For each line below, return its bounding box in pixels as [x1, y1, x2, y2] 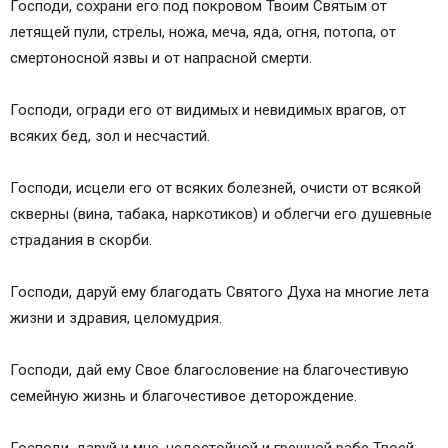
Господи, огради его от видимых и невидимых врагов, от [10, 101, 406, 120]
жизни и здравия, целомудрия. [10, 309, 222, 328]
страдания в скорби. [10, 231, 152, 250]
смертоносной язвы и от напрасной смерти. [10, 49, 312, 68]
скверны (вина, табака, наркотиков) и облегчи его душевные [10, 205, 432, 224]
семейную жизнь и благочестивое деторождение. [10, 387, 357, 406]
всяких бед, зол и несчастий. [10, 127, 210, 146]
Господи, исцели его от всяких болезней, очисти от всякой [10, 179, 421, 198]
